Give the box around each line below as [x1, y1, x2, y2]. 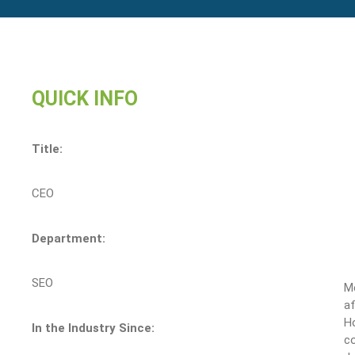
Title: [32, 142, 63, 156]
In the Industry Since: [32, 320, 155, 335]
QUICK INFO [32, 87, 138, 110]
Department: [32, 231, 105, 246]
